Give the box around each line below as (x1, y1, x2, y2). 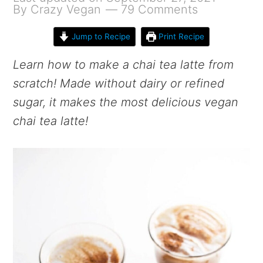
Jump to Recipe (69, 32, 130, 41)
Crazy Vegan (31, 2, 102, 16)
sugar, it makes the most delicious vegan (13, 95, 239, 109)
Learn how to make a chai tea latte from (13, 58, 234, 72)
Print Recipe (156, 32, 205, 41)
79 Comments (121, 2, 198, 16)
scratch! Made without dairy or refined (13, 76, 225, 90)
